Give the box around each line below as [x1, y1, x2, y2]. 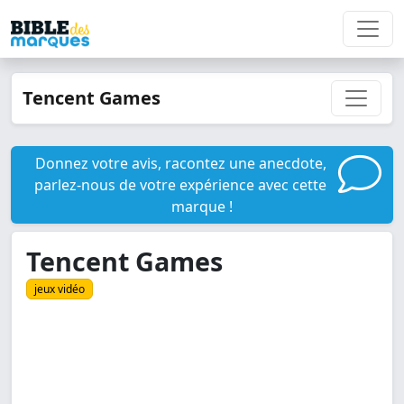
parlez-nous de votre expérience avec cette [34, 175, 326, 195]
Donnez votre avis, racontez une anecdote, [34, 153, 326, 173]
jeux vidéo [34, 281, 85, 298]
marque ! [171, 197, 233, 216]
